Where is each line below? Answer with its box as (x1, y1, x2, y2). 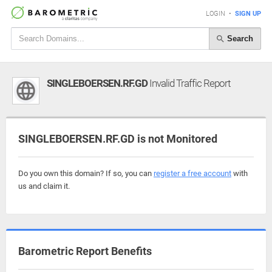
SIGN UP (235, 10, 261, 18)
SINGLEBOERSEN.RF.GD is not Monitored (18, 132, 217, 145)
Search (225, 33, 253, 43)
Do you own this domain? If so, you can (18, 169, 154, 178)
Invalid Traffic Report (148, 77, 230, 89)
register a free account (154, 169, 231, 178)
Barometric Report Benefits (18, 245, 152, 257)
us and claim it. (18, 182, 70, 191)
